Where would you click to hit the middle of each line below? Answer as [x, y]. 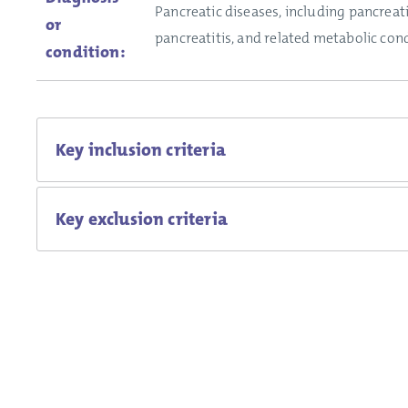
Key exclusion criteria [142, 219]
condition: [86, 52]
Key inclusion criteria [141, 150]
